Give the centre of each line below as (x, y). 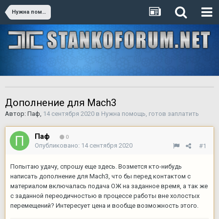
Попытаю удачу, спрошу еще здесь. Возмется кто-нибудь (96, 166)
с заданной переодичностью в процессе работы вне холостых (105, 196)
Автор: (16, 114)
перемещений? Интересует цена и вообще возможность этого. (104, 206)
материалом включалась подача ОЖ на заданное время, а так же (109, 186)
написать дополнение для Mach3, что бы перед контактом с (100, 176)
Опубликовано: (58, 145)
